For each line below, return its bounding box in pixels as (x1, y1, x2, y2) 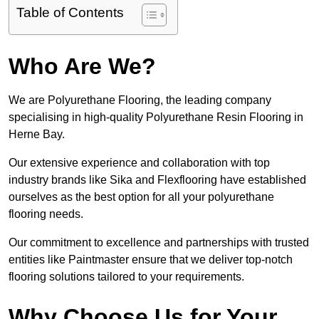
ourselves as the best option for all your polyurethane (9, 191, 274, 204)
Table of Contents (16, 5, 124, 21)
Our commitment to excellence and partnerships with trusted (9, 236, 309, 249)
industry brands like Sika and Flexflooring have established (9, 174, 306, 187)
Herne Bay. (9, 128, 68, 141)
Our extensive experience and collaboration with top (9, 157, 270, 169)
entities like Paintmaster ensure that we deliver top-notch (9, 253, 293, 266)
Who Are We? (9, 53, 156, 80)
